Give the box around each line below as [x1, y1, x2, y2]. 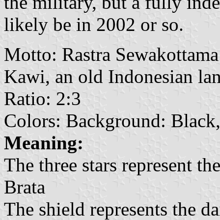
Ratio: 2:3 [4, 87, 81, 109]
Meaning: [4, 132, 83, 153]
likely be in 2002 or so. [4, 13, 184, 35]
